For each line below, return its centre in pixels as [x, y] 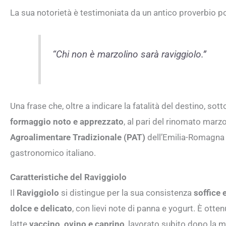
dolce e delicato [41, 208]
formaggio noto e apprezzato [67, 121]
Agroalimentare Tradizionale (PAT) [78, 137]
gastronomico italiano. [53, 153]
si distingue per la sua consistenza [126, 192]
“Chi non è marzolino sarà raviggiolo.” [129, 55]
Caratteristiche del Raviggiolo [68, 177]
